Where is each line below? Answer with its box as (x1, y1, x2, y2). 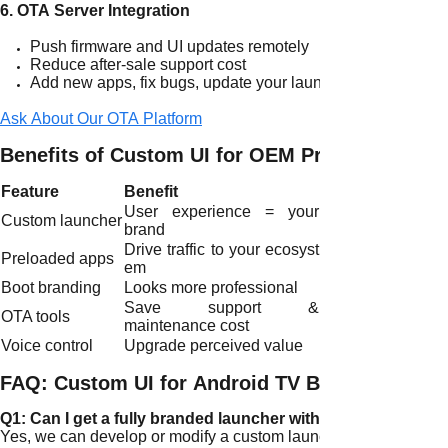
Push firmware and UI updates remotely (30, 38, 309, 55)
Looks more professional (124, 279, 298, 296)
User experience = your (124, 203, 319, 220)
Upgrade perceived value (124, 337, 303, 354)
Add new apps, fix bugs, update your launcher (30, 74, 353, 91)
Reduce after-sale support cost (30, 56, 246, 73)
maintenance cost (124, 317, 249, 334)
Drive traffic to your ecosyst (124, 241, 319, 258)
